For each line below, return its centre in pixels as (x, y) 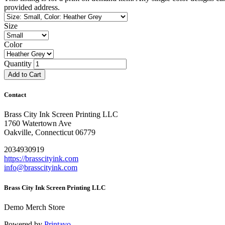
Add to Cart (25, 75)
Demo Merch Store (34, 207)
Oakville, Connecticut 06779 (50, 133)
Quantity (18, 64)
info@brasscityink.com (41, 168)
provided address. (32, 8)
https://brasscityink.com (41, 159)
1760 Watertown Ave (38, 124)
